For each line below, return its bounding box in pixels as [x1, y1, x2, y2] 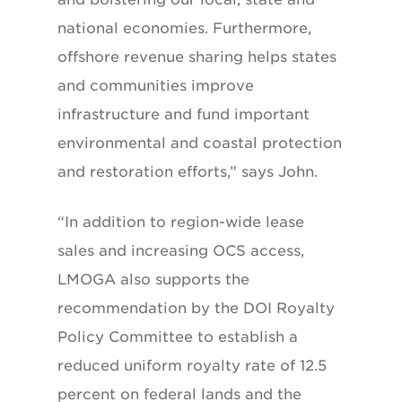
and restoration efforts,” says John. [57, 162, 318, 180]
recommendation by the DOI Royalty [57, 299, 335, 317]
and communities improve [57, 76, 254, 94]
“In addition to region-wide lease [57, 213, 304, 231]
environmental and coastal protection [57, 134, 342, 152]
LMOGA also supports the [57, 270, 249, 288]
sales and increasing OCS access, [57, 241, 304, 259]
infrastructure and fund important [57, 105, 310, 123]
